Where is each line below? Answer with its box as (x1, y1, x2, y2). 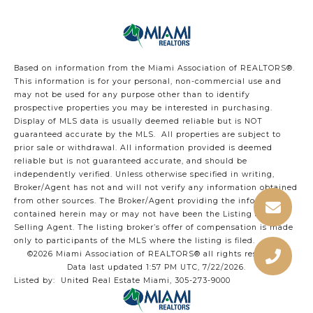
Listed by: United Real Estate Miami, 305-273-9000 (14, 276, 231, 286)
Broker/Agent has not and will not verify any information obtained (14, 183, 298, 193)
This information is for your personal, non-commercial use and (14, 77, 282, 87)
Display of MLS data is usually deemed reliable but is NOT (14, 117, 263, 126)
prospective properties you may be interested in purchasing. (14, 103, 272, 113)
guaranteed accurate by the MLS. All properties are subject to (14, 130, 281, 140)
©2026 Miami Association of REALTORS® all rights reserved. (27, 249, 286, 259)
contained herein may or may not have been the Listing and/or (14, 210, 282, 219)
